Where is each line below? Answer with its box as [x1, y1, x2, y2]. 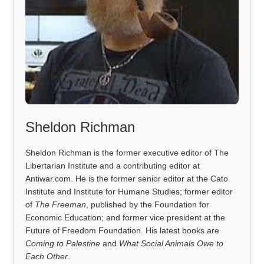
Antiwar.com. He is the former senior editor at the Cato [25, 173, 229, 183]
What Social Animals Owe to [119, 238, 224, 248]
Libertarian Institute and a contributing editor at [25, 160, 200, 170]
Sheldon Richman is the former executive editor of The [25, 147, 229, 157]
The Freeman [35, 199, 87, 209]
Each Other [25, 251, 68, 261]
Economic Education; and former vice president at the [25, 212, 226, 222]
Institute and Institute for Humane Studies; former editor [25, 186, 233, 196]
